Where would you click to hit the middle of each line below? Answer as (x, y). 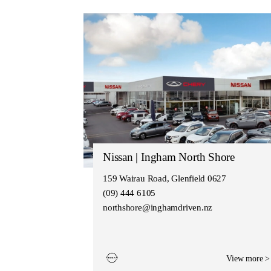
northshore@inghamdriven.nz (158, 207)
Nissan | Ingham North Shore (169, 157)
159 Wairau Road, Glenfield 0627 (165, 178)
